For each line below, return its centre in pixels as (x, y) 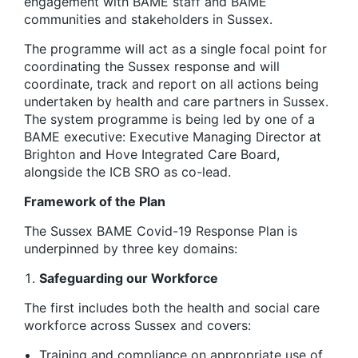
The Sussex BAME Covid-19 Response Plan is (161, 231)
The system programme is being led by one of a (169, 119)
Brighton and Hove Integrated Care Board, (152, 154)
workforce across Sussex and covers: (137, 325)
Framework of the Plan (95, 201)
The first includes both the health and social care (172, 307)
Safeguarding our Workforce (129, 278)
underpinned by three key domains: (131, 248)
